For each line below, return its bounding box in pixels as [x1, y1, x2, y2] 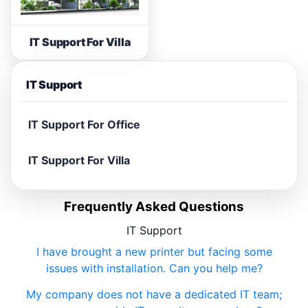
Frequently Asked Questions [64, 199, 244, 215]
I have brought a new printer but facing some [36, 245, 272, 259]
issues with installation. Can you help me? [45, 261, 263, 276]
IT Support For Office [28, 118, 140, 132]
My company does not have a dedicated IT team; [26, 287, 282, 302]
